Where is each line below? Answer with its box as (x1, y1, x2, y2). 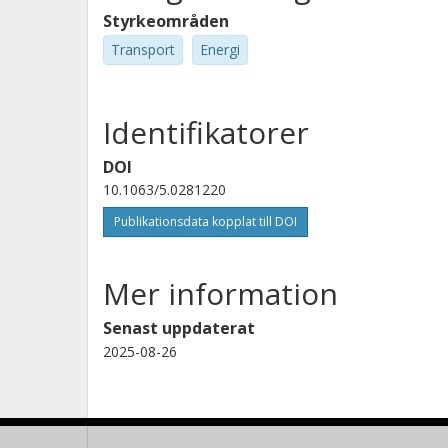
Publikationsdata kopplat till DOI (114, 212, 297, 230)
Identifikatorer (103, 111, 309, 153)
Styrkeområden (103, 10, 229, 32)
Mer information (103, 272, 338, 314)
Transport (111, 40, 175, 59)
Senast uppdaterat (103, 316, 255, 339)
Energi (200, 40, 240, 59)
